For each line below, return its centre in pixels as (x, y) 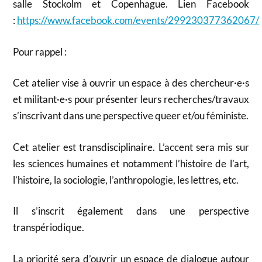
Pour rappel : (40, 51)
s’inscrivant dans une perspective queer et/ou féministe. (131, 116)
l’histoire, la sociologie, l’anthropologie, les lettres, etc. (126, 180)
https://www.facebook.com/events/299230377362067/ (138, 20)
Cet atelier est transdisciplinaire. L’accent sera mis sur (131, 147)
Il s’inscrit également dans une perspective (131, 211)
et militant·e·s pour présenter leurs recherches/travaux (131, 99)
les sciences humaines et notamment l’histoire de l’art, (131, 163)
